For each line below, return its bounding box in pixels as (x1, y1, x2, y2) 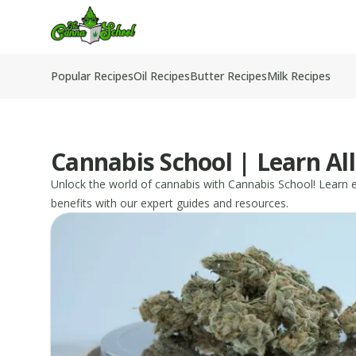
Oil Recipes (133, 68, 190, 83)
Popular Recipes (51, 68, 133, 83)
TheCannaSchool (50, 6, 152, 24)
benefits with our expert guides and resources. (51, 195, 288, 211)
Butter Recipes (190, 68, 267, 83)
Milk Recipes (267, 68, 331, 83)
